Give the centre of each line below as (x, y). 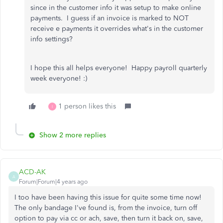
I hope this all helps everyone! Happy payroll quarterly (119, 68)
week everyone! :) (59, 79)
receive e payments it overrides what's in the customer (117, 29)
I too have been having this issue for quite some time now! (108, 198)
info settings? (52, 39)
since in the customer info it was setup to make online (116, 8)
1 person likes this (87, 107)
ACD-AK (32, 172)
